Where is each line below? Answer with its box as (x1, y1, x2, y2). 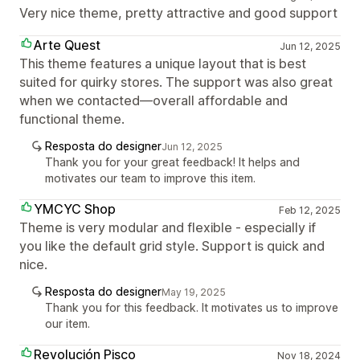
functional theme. (19, 111, 125, 127)
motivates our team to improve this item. (45, 171, 256, 185)
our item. (45, 317, 90, 330)
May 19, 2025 (162, 286, 226, 298)
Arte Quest (34, 37, 100, 53)
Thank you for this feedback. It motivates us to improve (45, 301, 338, 314)
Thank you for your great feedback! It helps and (45, 155, 300, 169)
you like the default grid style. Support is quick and (19, 238, 325, 254)
